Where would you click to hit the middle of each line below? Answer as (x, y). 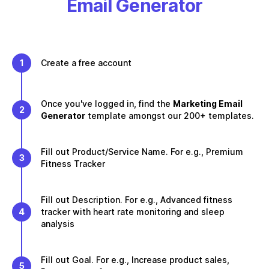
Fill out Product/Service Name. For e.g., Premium (142, 152)
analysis (58, 224)
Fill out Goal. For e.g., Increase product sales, (135, 260)
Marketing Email (208, 104)
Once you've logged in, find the (107, 104)
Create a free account (86, 63)
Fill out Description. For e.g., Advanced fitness (137, 200)
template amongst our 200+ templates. (171, 116)
